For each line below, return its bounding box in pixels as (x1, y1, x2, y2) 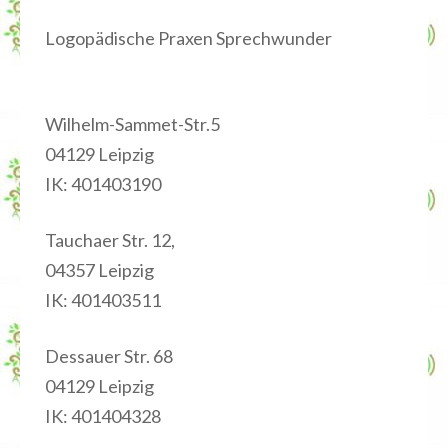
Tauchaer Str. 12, (45, 229, 175, 251)
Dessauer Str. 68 (45, 345, 173, 367)
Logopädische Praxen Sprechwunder (45, 27, 332, 49)
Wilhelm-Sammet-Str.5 (45, 113, 220, 135)
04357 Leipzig (45, 259, 154, 281)
